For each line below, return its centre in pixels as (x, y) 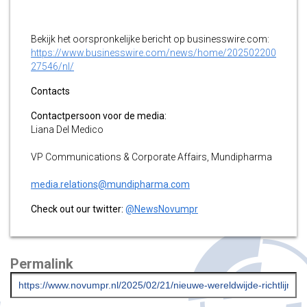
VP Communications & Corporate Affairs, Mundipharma (151, 157)
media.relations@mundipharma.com (110, 184)
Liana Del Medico (67, 129)
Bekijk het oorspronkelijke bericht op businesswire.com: (150, 39)
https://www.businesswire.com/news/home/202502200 (153, 52)
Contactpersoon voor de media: (99, 115)
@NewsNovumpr (162, 209)
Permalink (42, 263)
